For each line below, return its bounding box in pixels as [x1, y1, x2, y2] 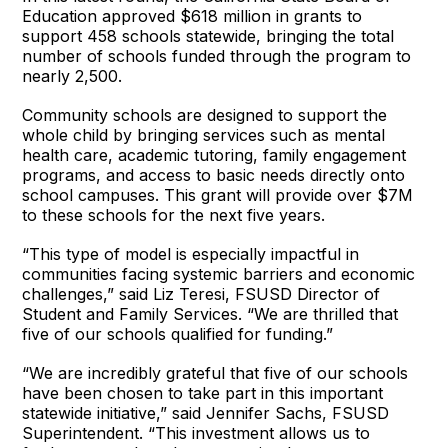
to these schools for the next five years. [22, 204, 331, 225]
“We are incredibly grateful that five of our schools [22, 362, 409, 383]
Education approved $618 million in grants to [22, 5, 363, 26]
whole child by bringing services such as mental [22, 124, 386, 145]
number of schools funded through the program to [22, 45, 412, 66]
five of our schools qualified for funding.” [22, 323, 334, 344]
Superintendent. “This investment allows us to [22, 422, 371, 443]
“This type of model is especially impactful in [22, 243, 360, 264]
